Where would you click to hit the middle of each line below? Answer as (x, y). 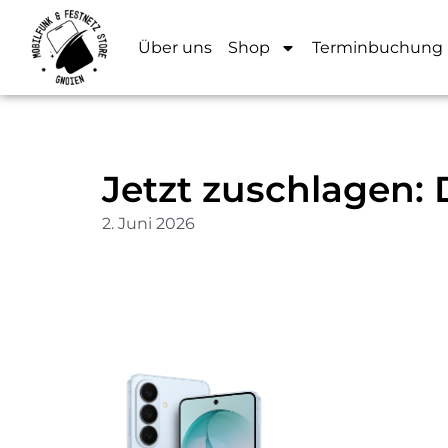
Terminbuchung (377, 47)
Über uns (175, 47)
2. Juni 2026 (148, 223)
